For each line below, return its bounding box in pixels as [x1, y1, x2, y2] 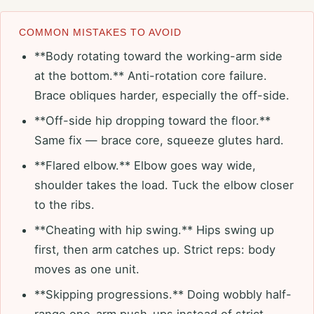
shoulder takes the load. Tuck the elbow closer [34, 177, 294, 192]
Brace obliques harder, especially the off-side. [34, 88, 289, 102]
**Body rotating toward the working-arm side [34, 48, 282, 63]
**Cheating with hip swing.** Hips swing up [34, 222, 274, 237]
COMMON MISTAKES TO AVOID [19, 26, 182, 38]
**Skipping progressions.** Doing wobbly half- [34, 287, 292, 301]
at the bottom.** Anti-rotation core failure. [34, 68, 267, 83]
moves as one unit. [34, 261, 139, 276]
